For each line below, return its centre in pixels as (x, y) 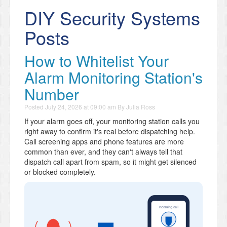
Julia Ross (141, 107)
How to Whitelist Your (97, 61)
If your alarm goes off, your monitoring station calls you (112, 121)
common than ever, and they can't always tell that (103, 152)
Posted (35, 107)
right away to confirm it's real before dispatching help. (110, 131)
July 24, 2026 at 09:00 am (81, 107)
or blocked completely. (60, 172)
